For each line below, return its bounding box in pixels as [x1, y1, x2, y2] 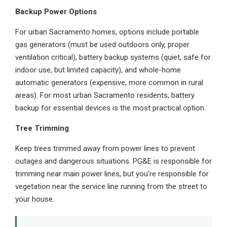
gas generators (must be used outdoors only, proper [15, 40, 190, 49]
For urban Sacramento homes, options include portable [15, 27, 199, 36]
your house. [15, 195, 54, 204]
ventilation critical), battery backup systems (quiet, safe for [15, 53, 211, 62]
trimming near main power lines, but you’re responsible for [15, 169, 209, 178]
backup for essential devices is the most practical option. [15, 103, 206, 112]
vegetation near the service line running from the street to [15, 182, 207, 191]
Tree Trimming [15, 124, 69, 133]
